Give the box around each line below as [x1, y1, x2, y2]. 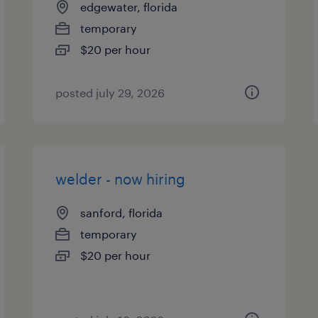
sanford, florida [80, 206, 163, 219]
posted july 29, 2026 [55, 86, 165, 99]
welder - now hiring [55, 170, 186, 187]
